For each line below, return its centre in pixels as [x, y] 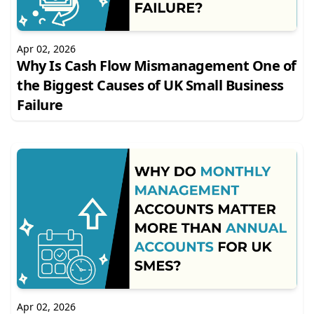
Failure [40, 105]
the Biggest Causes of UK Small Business [150, 85]
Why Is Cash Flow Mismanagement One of [157, 66]
